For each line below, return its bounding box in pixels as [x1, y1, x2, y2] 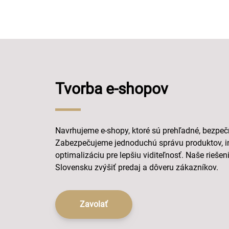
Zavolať [80, 199, 108, 209]
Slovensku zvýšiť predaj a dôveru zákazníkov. [55, 163, 218, 172]
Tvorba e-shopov [55, 80, 168, 98]
